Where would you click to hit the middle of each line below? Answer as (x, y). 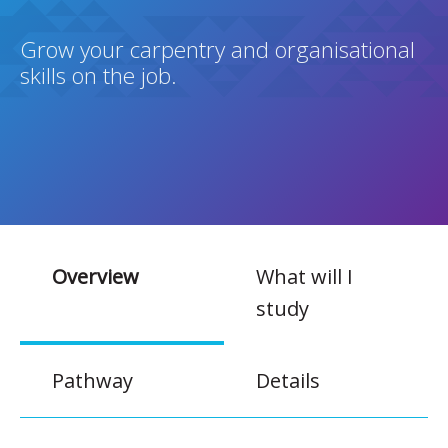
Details (288, 380)
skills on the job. (98, 75)
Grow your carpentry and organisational (217, 49)
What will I (304, 276)
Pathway (92, 380)
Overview (95, 276)
